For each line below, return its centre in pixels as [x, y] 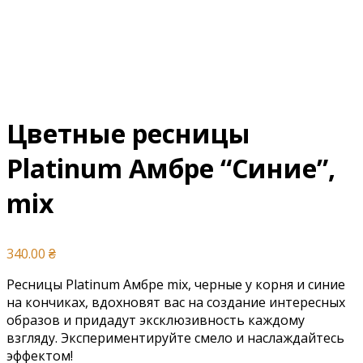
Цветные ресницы [128, 133]
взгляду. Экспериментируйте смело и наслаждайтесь [175, 338]
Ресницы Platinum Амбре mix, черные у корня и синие [176, 284]
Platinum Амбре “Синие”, [171, 168]
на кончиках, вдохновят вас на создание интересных [176, 302]
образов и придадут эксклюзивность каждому [156, 320]
